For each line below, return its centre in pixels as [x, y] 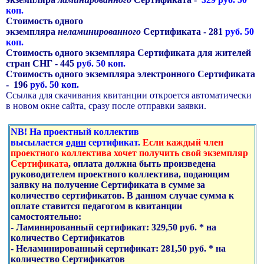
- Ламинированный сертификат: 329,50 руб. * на [113, 227]
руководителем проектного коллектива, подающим [120, 174]
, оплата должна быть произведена [142, 164]
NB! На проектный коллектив [75, 132]
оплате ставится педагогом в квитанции [96, 206]
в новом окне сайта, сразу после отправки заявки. [106, 106]
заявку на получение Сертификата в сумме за [108, 185]
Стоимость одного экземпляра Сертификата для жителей [128, 53]
